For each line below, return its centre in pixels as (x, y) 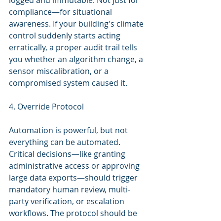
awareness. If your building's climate (77, 24)
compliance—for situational (61, 12)
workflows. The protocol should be (74, 213)
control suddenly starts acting (66, 36)
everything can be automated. (66, 142)
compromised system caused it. (68, 83)
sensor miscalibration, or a (60, 71)
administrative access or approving (75, 166)
